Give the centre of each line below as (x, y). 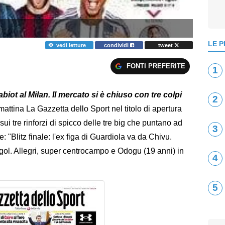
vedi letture (71, 45)
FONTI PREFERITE (156, 66)
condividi (117, 45)
